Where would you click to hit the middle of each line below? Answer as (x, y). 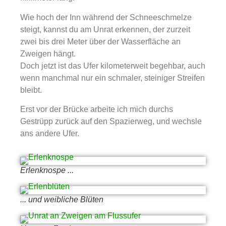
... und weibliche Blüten (62, 200)
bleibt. (31, 90)
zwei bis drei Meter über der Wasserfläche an (100, 41)
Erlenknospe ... (47, 171)
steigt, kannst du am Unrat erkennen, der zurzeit (105, 29)
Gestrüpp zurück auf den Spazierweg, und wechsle (111, 122)
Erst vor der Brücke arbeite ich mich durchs (97, 109)
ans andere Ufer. (50, 134)
